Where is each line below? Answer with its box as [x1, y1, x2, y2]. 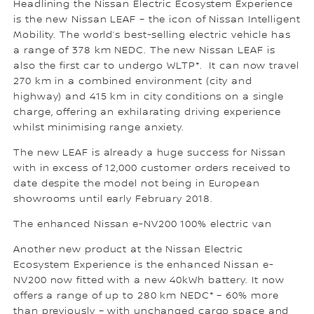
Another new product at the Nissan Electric [13, 243, 243, 255]
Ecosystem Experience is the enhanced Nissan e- [13, 259, 274, 271]
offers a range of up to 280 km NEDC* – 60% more [13, 289, 279, 301]
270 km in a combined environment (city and [13, 75, 252, 87]
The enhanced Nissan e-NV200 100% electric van [13, 218, 272, 230]
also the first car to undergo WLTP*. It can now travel [13, 60, 299, 71]
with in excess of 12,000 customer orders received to [13, 162, 291, 174]
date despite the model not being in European [13, 177, 260, 189]
